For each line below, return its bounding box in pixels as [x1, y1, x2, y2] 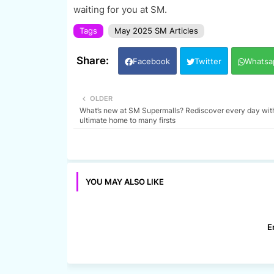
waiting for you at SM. [73, 4, 169, 16]
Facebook [132, 56, 170, 67]
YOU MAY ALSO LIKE [85, 177, 164, 187]
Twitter [194, 56, 221, 67]
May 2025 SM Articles [114, 26, 198, 36]
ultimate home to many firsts [79, 116, 176, 125]
